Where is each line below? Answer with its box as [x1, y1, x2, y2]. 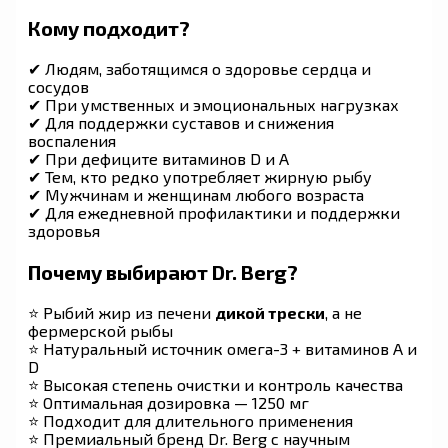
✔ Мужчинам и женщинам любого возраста [28, 184, 364, 204]
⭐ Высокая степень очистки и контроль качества [28, 374, 403, 394]
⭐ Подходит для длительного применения [28, 410, 353, 430]
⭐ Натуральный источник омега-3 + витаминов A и [28, 338, 417, 358]
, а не [325, 302, 362, 322]
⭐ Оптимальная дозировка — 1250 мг [28, 392, 309, 412]
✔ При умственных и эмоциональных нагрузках [28, 94, 399, 114]
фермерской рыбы [28, 320, 173, 340]
